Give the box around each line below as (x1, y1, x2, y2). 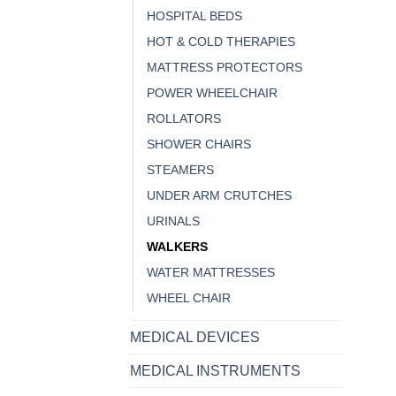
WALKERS (147, 239, 208, 254)
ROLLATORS (147, 110, 221, 126)
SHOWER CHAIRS (147, 136, 251, 151)
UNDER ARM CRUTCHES (147, 187, 292, 202)
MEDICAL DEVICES (130, 329, 260, 345)
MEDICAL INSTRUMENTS (130, 362, 301, 378)
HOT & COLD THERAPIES (147, 34, 295, 49)
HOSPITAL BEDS (147, 8, 242, 23)
